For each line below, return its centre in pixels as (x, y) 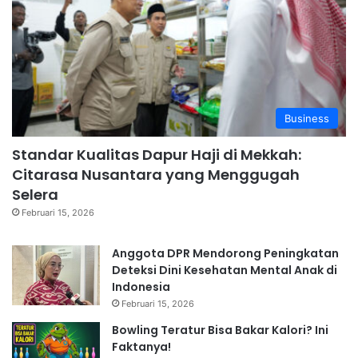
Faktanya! (141, 347)
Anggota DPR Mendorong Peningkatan (225, 254)
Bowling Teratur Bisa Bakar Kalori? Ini (220, 330)
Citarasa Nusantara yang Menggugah (156, 175)
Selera (35, 195)
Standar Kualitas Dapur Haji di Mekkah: (157, 155)
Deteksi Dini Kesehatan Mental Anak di (225, 270)
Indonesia (141, 287)
